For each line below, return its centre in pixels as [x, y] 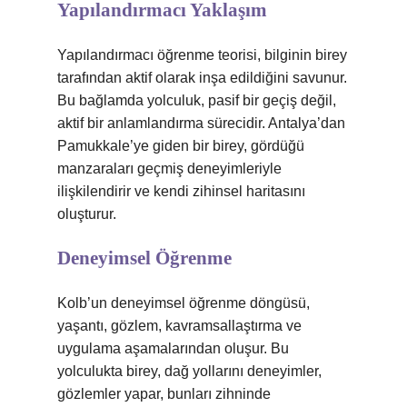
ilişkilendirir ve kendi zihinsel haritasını [181, 191]
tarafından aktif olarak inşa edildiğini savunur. [202, 78]
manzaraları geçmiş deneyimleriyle [169, 169]
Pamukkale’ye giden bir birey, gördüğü [181, 146]
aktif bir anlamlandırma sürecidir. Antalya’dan [201, 123]
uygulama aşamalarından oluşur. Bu [173, 348]
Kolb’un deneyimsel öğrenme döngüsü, [184, 303]
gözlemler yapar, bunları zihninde [164, 394]
